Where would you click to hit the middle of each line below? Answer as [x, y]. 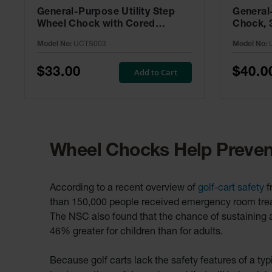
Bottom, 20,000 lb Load [93, 37]
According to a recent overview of [124, 189]
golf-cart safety [231, 189]
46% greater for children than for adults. [136, 233]
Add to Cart [156, 73]
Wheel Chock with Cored [96, 25]
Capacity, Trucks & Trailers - [105, 49]
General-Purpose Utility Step [106, 13]
